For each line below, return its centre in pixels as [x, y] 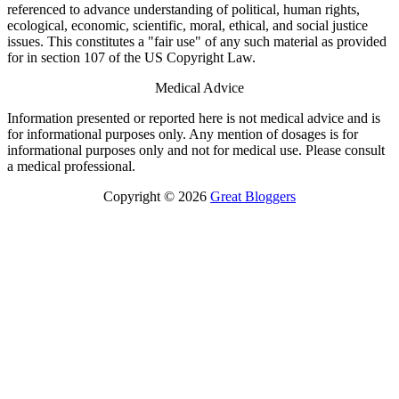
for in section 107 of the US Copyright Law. [131, 58]
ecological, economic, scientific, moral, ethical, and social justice [187, 26]
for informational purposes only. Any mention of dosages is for [183, 134]
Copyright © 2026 [157, 197]
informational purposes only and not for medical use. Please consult [196, 151]
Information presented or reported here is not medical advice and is [194, 118]
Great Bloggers [253, 197]
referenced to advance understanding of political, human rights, [183, 10]
